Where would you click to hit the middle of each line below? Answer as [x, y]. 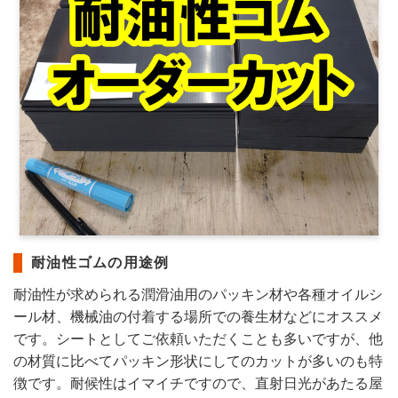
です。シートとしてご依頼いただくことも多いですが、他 [198, 339]
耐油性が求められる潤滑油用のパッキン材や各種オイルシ [198, 295]
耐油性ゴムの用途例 [100, 263]
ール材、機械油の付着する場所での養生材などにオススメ [198, 317]
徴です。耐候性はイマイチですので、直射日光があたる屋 [198, 383]
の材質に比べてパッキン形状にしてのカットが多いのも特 [198, 361]
